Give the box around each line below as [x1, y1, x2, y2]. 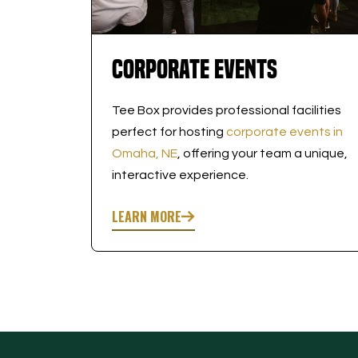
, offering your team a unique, [177, 146, 348, 160]
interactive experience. [111, 168, 249, 181]
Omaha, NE [111, 146, 177, 160]
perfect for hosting [111, 125, 226, 138]
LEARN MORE [111, 206, 181, 226]
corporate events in [225, 125, 343, 138]
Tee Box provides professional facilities [111, 103, 341, 117]
